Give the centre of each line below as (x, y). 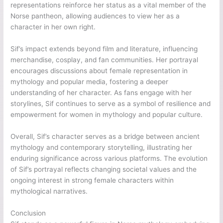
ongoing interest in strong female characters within (92, 180)
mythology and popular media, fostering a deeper (90, 81)
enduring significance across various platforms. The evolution (109, 158)
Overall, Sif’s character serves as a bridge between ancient (105, 136)
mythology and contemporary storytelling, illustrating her (102, 147)
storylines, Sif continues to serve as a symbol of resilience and (111, 103)
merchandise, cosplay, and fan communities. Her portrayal (105, 59)
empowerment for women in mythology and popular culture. (107, 114)
